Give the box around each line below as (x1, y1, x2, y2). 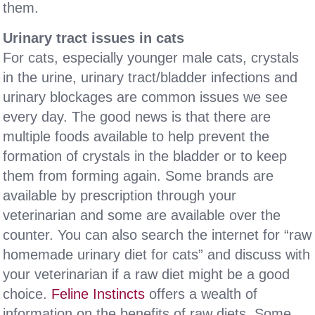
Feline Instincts (51, 286, 146, 302)
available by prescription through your (3, 188, 237, 203)
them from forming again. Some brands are (3, 168, 274, 184)
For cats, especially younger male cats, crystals (3, 50, 300, 65)
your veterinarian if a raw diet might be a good (3, 266, 290, 282)
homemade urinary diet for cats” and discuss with (3, 247, 311, 262)
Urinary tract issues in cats (3, 30, 185, 46)
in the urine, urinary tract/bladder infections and (3, 70, 298, 85)
